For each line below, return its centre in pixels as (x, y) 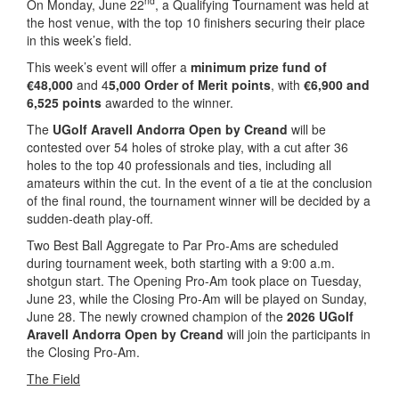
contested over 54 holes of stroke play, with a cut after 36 (187, 147)
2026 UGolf (320, 316)
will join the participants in (299, 334)
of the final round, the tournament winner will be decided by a (199, 200)
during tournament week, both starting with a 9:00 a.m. (181, 262)
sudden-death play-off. (90, 218)
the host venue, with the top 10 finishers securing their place (196, 22)
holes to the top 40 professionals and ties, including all (179, 164)
